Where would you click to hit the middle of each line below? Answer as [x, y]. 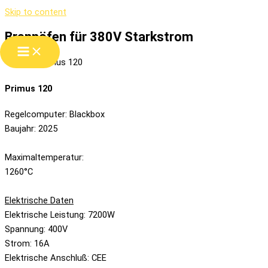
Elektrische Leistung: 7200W [60, 215]
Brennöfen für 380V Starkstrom [99, 37]
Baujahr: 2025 [31, 129]
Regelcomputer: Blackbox [55, 115]
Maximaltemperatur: [44, 158]
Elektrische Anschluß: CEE [56, 258]
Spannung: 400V [36, 229]
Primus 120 [28, 88]
